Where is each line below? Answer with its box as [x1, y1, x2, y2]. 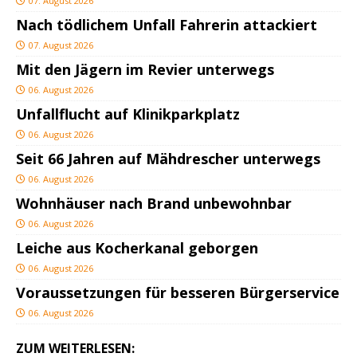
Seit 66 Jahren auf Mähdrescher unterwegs [16, 149, 320, 169]
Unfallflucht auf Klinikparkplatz [16, 104, 240, 124]
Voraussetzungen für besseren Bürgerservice [16, 283, 339, 303]
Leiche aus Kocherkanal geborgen [16, 238, 258, 258]
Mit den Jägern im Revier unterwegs [16, 60, 274, 80]
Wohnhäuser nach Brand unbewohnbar [16, 194, 292, 214]
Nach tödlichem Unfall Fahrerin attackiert [16, 15, 317, 35]
